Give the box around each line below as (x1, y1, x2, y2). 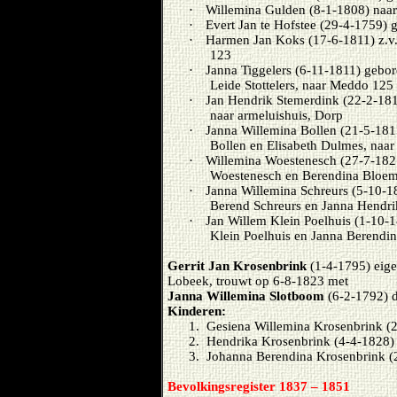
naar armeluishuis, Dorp (210, 108, 343, 122)
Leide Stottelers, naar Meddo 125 (210, 78, 393, 92)
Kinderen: (167, 304, 226, 318)
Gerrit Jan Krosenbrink (167, 259, 307, 273)
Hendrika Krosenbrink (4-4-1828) (206, 334, 394, 348)
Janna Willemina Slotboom (167, 289, 324, 303)
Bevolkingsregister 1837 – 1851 (167, 379, 350, 393)
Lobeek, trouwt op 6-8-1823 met (167, 274, 348, 288)
